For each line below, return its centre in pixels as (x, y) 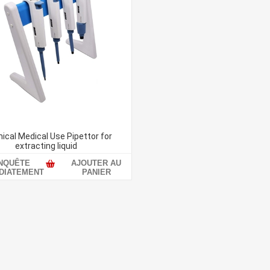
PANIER (96, 172)
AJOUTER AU (96, 163)
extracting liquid (46, 146)
